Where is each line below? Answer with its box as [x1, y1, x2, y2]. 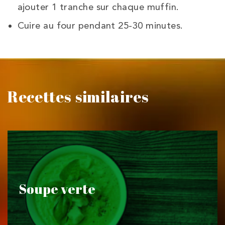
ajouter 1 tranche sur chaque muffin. [17, 1, 179, 13]
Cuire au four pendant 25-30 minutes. [17, 20, 183, 31]
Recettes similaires [8, 86, 149, 107]
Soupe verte [19, 179, 96, 198]
